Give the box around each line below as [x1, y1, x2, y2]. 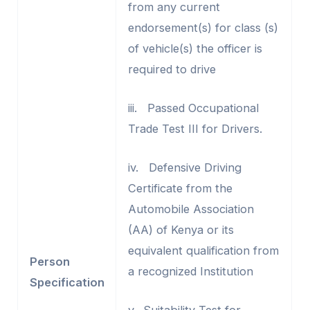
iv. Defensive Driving [127, 161, 241, 174]
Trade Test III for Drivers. [127, 121, 262, 136]
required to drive [127, 62, 216, 76]
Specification [29, 275, 104, 289]
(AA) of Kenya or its [127, 223, 234, 237]
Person [29, 255, 70, 268]
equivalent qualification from [127, 244, 279, 257]
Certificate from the [127, 181, 232, 195]
